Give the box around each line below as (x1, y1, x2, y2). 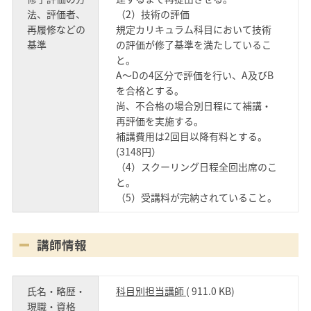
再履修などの (26, 22, 85, 36)
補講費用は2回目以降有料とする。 (115, 128, 267, 143)
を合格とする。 (115, 83, 184, 97)
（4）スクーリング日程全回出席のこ (115, 159, 277, 174)
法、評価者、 (26, 6, 85, 21)
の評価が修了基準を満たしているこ (115, 37, 271, 51)
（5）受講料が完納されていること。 (115, 190, 277, 204)
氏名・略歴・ (26, 283, 85, 298)
